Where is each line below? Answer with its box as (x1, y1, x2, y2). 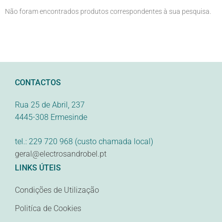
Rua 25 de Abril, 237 (15, 100, 85, 110)
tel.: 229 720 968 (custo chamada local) (15, 137, 153, 147)
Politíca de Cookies (15, 204, 81, 214)
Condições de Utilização (15, 185, 99, 195)
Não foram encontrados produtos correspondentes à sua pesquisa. (5, 7, 211, 16)
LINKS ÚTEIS (15, 163, 61, 173)
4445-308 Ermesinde (15, 112, 87, 122)
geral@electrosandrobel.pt (15, 149, 107, 159)
